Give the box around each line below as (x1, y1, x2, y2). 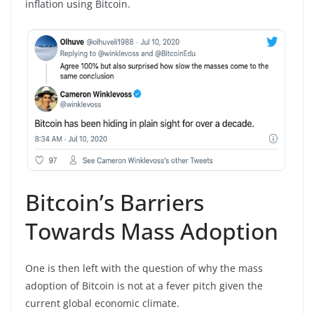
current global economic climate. (25, 296, 179, 310)
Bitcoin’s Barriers (25, 187, 204, 217)
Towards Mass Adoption (25, 216, 278, 246)
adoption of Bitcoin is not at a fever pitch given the (25, 279, 263, 292)
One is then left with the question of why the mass (25, 261, 263, 275)
